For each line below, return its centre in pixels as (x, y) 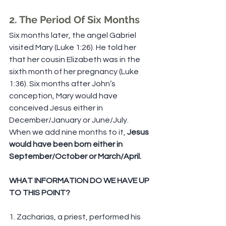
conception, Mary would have (64, 96)
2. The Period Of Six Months (74, 20)
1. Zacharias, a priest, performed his (76, 217)
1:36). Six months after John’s (63, 84)
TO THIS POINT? (40, 193)
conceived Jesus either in (57, 108)
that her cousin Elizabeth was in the (75, 60)
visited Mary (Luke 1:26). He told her (73, 48)
